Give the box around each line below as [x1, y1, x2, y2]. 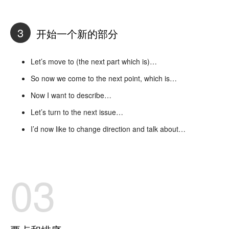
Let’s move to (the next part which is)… [31, 56, 157, 66]
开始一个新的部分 [33, 26, 118, 41]
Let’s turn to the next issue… [31, 106, 123, 117]
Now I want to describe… [31, 89, 111, 100]
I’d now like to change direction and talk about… [31, 123, 186, 134]
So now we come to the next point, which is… [31, 73, 177, 83]
